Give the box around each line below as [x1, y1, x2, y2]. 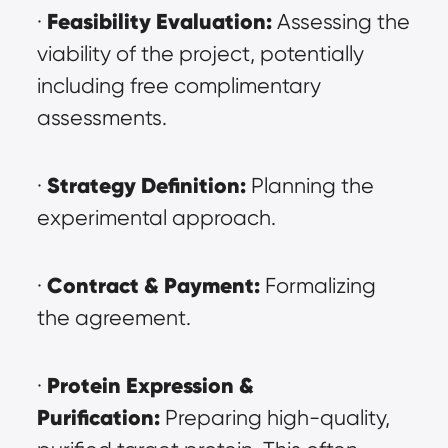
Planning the [245, 173, 374, 198]
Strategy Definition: [46, 172, 246, 199]
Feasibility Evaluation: [46, 8, 272, 35]
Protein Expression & [46, 372, 254, 399]
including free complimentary [36, 73, 321, 98]
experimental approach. [36, 205, 276, 230]
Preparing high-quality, [159, 405, 390, 430]
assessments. [36, 105, 167, 130]
